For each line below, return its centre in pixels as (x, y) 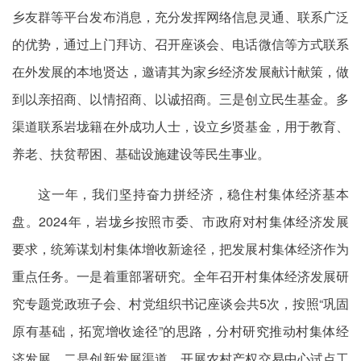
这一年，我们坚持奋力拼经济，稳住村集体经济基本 (193, 194)
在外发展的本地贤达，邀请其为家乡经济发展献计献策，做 (180, 71)
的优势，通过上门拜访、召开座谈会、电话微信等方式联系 (180, 44)
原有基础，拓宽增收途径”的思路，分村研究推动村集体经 (180, 331)
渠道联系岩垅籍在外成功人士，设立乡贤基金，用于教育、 (180, 126)
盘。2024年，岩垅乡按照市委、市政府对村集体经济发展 (180, 221)
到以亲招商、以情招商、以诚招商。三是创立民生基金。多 (180, 99)
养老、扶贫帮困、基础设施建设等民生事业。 (141, 154)
